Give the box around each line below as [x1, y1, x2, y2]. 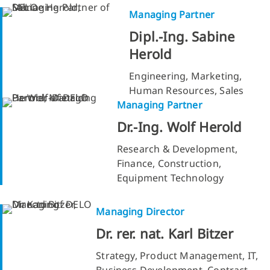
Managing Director [96, 204, 185, 218]
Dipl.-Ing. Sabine [129, 27, 235, 45]
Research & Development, [116, 142, 238, 155]
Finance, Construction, [116, 156, 221, 170]
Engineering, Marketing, [129, 69, 242, 83]
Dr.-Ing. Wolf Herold [116, 117, 242, 136]
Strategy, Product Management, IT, [96, 248, 259, 262]
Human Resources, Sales [129, 83, 244, 97]
